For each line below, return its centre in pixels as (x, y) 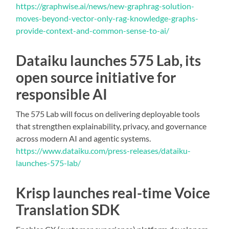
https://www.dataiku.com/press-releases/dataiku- (104, 150)
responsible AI (62, 94)
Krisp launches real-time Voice (113, 192)
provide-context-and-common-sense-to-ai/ (93, 30)
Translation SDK (68, 209)
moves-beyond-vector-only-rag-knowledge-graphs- (107, 18)
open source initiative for (96, 77)
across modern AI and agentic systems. (84, 138)
